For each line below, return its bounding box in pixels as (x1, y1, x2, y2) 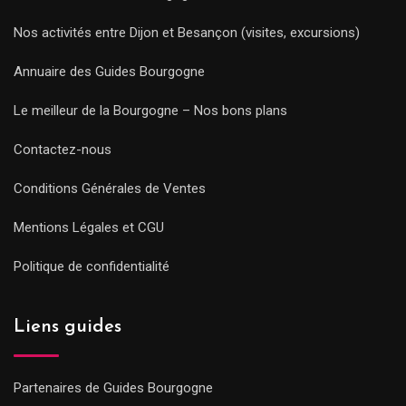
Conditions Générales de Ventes (14, 179, 206, 197)
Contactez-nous (14, 140, 111, 158)
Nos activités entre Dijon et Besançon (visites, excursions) (14, 24, 360, 41)
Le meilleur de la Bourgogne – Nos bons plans (14, 101, 287, 119)
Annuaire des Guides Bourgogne (14, 63, 205, 80)
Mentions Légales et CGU (14, 218, 164, 236)
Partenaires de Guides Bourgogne (14, 379, 213, 396)
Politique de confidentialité (14, 257, 169, 275)
